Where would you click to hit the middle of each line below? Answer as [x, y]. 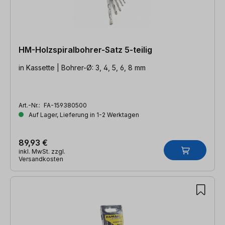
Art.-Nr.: [30, 105]
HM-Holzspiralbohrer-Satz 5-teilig [85, 49]
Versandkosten [41, 159]
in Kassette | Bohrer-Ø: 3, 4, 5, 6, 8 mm [82, 67]
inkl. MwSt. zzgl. [42, 151]
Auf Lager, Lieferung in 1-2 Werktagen [83, 115]
